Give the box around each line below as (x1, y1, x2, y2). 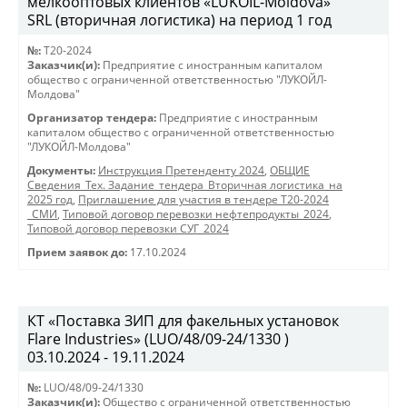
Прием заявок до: (27, 245, 127, 259)
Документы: (27, 164, 95, 177)
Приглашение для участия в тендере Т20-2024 (78, 193, 329, 206)
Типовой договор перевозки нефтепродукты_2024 (63, 207, 329, 221)
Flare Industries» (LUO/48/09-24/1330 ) (27, 329, 289, 349)
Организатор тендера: (27, 111, 156, 124)
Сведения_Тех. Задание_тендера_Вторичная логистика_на (27, 178, 342, 192)
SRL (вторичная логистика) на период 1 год (27, 10, 332, 30)
